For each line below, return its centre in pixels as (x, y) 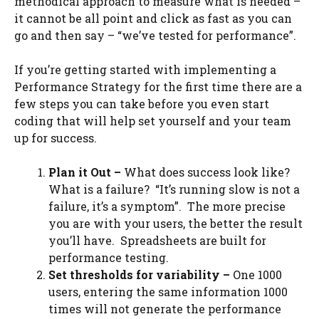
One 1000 (256, 274)
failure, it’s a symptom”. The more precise (167, 206)
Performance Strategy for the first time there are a (158, 87)
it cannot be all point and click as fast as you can (153, 18)
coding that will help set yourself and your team (153, 121)
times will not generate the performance (165, 309)
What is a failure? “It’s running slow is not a (174, 189)
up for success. (56, 138)
